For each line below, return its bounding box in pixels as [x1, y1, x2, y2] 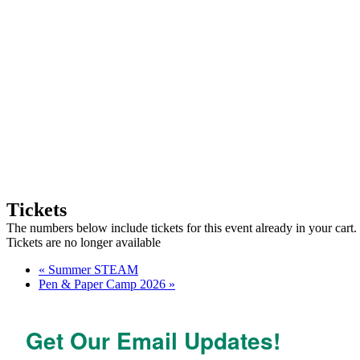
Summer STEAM [45, 262, 138, 276]
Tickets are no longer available [6, 235, 161, 249]
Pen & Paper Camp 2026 [39, 276, 169, 291]
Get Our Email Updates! [26, 323, 280, 357]
